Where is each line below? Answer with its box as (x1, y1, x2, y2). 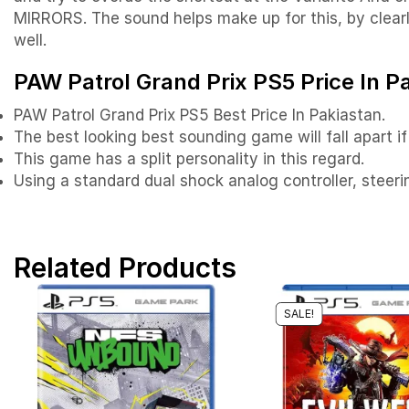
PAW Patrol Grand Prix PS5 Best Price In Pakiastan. (14, 105, 385, 124)
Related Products (14, 250, 236, 284)
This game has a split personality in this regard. (14, 149, 364, 168)
